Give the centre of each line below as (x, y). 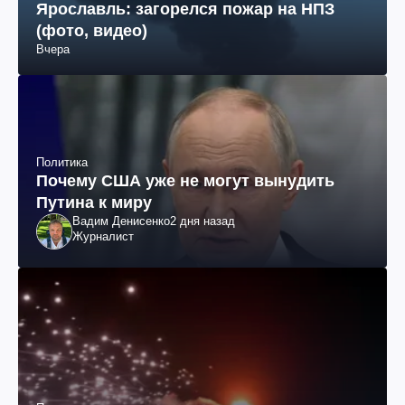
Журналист (103, 236)
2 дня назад (202, 221)
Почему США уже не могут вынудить (185, 180)
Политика (62, 162)
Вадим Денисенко (121, 221)
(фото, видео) (92, 30)
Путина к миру (94, 202)
